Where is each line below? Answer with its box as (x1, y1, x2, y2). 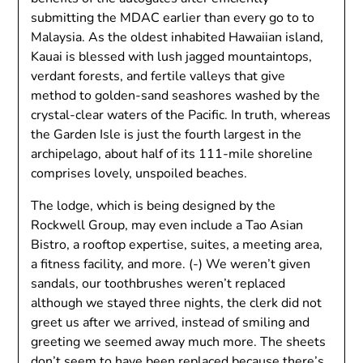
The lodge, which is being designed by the (31, 197, 276, 215)
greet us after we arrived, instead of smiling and (31, 314, 310, 331)
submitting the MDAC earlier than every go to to (31, 9, 315, 27)
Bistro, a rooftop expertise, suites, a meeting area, (31, 236, 323, 254)
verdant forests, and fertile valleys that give (31, 67, 286, 85)
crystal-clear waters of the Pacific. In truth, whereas (31, 106, 331, 124)
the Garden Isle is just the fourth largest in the (31, 126, 302, 143)
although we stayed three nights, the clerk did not (31, 294, 322, 312)
